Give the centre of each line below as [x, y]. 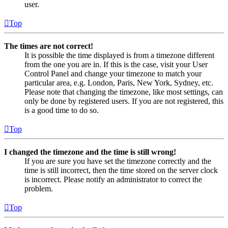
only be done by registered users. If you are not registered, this [124, 101]
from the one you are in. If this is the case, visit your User [116, 64]
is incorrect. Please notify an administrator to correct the [113, 179]
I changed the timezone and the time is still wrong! [90, 152]
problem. [39, 188]
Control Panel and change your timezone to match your [113, 73]
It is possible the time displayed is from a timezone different [119, 55]
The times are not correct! [49, 46]
